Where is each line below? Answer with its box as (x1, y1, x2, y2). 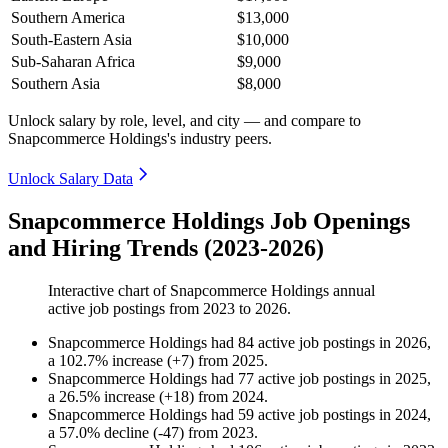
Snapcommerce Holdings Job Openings (8, 208, 410, 235)
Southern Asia (11, 75, 100, 93)
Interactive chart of (48, 282, 170, 300)
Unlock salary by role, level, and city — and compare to (8, 112, 361, 130)
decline (104, 424, 149, 442)
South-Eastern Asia (11, 31, 132, 49)
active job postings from (48, 300, 203, 318)
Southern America (11, 9, 125, 27)
